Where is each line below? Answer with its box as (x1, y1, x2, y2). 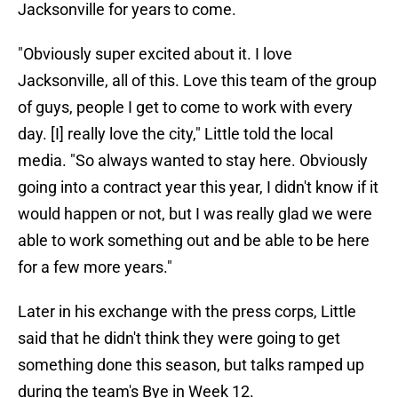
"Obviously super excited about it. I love (18, 44, 292, 64)
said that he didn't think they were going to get (18, 329, 340, 348)
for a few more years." (18, 258, 172, 277)
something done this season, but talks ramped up (18, 355, 364, 375)
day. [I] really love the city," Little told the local (18, 124, 333, 144)
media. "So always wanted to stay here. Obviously (18, 151, 368, 171)
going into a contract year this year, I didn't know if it (18, 178, 378, 197)
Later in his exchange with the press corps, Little (18, 302, 356, 322)
